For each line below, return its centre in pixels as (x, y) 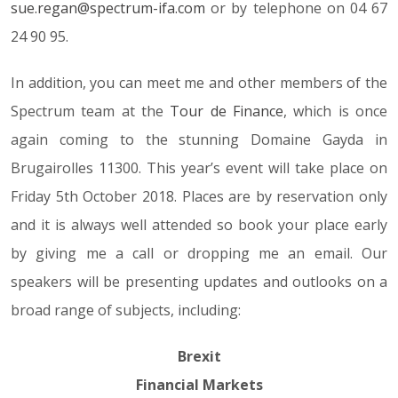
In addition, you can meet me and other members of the (199, 83)
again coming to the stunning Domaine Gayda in (199, 139)
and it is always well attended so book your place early (199, 225)
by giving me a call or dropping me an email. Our (199, 253)
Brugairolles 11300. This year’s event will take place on (199, 168)
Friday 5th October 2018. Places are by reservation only (199, 196)
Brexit (199, 356)
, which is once (336, 111)
